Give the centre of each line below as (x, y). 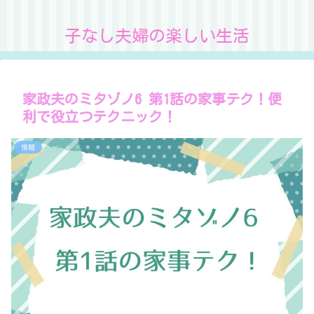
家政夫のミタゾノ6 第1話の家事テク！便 (152, 99)
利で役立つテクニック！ (100, 116)
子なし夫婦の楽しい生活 (157, 36)
